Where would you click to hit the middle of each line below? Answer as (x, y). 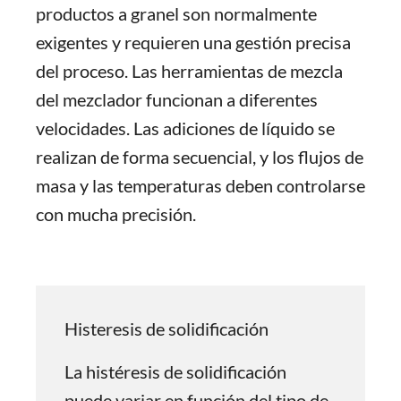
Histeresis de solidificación (166, 328)
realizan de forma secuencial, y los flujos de (200, 157)
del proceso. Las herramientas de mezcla (189, 71)
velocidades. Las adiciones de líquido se (185, 128)
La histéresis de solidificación (175, 371)
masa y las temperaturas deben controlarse (200, 185)
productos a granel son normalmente (176, 13)
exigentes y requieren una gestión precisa (193, 42)
